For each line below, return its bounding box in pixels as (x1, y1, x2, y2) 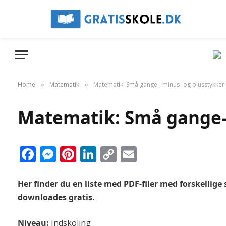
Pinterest (76, 143, 144, 165)
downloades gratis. (18, 191, 95, 203)
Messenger (56, 143, 139, 165)
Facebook (36, 143, 107, 165)
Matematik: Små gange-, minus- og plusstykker (93, 80, 224, 89)
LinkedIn (96, 143, 161, 165)
